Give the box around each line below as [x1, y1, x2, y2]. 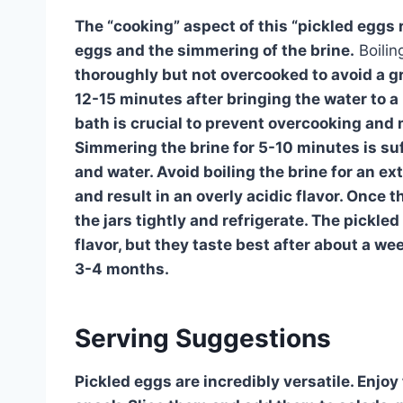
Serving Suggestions [75, 322, 331, 354]
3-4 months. [75, 259, 169, 278]
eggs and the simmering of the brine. [75, 40, 354, 59]
